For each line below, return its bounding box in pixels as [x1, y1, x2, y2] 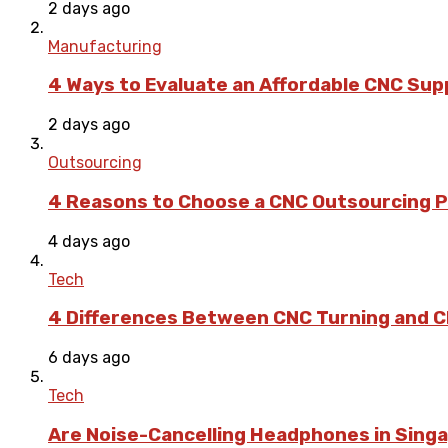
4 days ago [48, 231, 130, 251]
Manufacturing [48, 36, 162, 56]
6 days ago [48, 347, 130, 367]
